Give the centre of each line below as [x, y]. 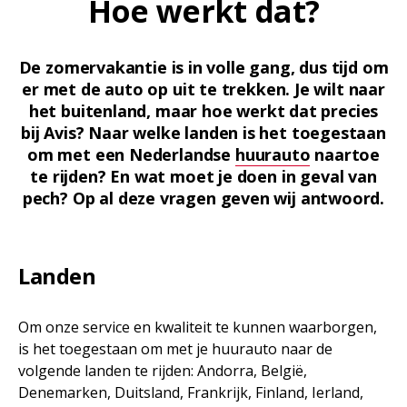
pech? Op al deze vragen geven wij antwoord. [203, 198]
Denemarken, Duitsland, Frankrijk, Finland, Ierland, [191, 392]
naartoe [345, 154]
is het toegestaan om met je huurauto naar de [175, 349]
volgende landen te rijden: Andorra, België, [163, 371]
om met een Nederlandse [131, 154]
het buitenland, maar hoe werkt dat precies [203, 111]
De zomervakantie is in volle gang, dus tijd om [203, 67]
